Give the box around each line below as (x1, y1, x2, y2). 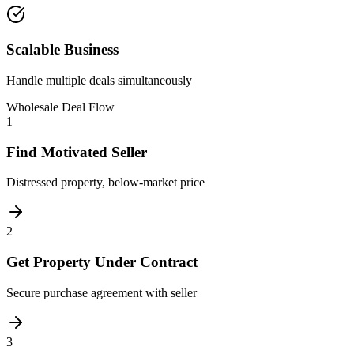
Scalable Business (6, 41, 119, 58)
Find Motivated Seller (6, 143, 147, 160)
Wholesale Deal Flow (6, 100, 115, 114)
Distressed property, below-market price (6, 175, 205, 190)
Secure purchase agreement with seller (6, 285, 197, 299)
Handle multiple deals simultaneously (6, 73, 192, 87)
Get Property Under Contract (6, 254, 198, 271)
